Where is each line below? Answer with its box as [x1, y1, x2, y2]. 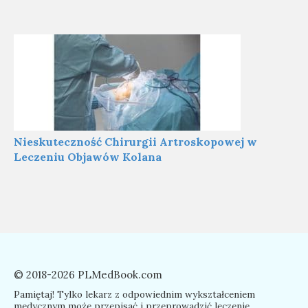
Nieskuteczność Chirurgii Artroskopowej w [14, 134, 257, 148]
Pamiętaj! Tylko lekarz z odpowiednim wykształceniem [14, 287, 255, 300]
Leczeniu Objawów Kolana [14, 149, 162, 164]
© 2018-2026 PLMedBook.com [14, 267, 162, 281]
